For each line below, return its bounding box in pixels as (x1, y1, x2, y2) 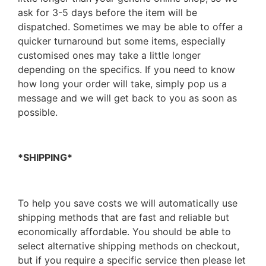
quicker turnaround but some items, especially (18, 34, 226, 47)
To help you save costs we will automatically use (18, 197, 237, 210)
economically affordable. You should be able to (18, 226, 231, 238)
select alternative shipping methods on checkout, (18, 240, 239, 252)
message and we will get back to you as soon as (18, 91, 237, 104)
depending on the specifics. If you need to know (18, 63, 235, 75)
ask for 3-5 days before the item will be (18, 6, 197, 18)
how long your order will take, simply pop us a (18, 77, 227, 90)
